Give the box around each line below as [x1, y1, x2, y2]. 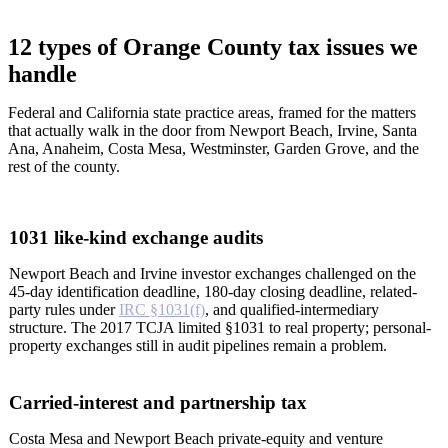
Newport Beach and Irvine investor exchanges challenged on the [9, 265, 416, 283]
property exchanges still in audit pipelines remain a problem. [9, 337, 387, 355]
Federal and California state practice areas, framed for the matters [8, 103, 416, 121]
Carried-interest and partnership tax [9, 391, 307, 413]
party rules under [9, 301, 119, 319]
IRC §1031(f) [119, 301, 205, 319]
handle [8, 60, 77, 87]
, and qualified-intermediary [205, 301, 379, 319]
